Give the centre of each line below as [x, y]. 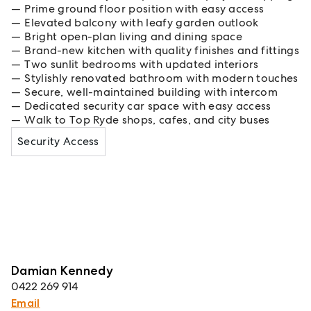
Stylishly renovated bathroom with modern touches [161, 78]
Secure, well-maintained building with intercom [151, 92]
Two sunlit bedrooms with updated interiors [142, 64]
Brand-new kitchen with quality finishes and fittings [162, 50]
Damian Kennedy [62, 270]
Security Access [58, 141]
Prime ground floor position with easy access [144, 9]
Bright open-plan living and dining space [134, 36]
